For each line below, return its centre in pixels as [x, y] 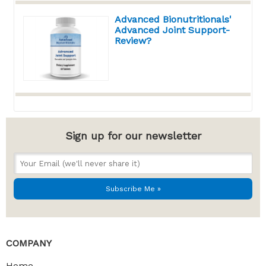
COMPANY [29, 243]
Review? [133, 41]
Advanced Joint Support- [172, 30]
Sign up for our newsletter [133, 135]
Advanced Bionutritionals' [173, 20]
